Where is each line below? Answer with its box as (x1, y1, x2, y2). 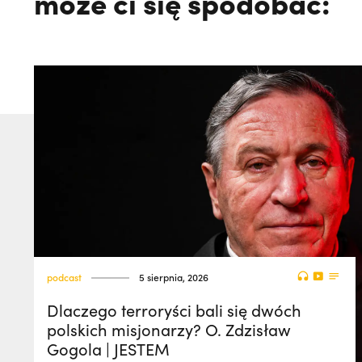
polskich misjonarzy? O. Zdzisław (47, 318, 291, 340)
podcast (47, 271, 82, 284)
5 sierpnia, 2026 (139, 271, 208, 284)
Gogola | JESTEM (47, 338, 170, 360)
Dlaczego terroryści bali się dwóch (47, 299, 301, 321)
